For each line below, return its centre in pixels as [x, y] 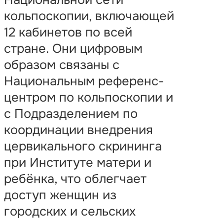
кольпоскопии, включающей [89, 16]
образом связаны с [62, 65]
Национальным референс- [84, 81]
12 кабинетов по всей [68, 33]
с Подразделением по [71, 114]
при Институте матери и [78, 163]
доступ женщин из [60, 195]
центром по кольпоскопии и [89, 98]
